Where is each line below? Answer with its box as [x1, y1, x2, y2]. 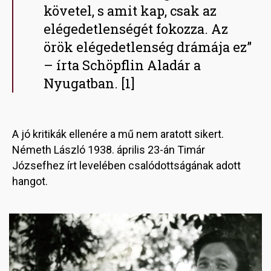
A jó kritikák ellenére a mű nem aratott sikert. [12, 128, 224, 141]
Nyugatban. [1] [44, 74, 138, 93]
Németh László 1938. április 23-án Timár [12, 143, 205, 157]
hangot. [12, 175, 50, 188]
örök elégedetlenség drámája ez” [44, 38, 252, 56]
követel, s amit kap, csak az [44, 2, 217, 20]
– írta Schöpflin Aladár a [44, 56, 201, 74]
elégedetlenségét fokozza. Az [44, 20, 228, 38]
